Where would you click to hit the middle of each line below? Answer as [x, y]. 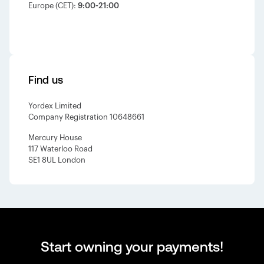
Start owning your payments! [132, 246]
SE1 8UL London [57, 160]
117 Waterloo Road [60, 149]
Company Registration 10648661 [86, 117]
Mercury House [55, 138]
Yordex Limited [55, 106]
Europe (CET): [53, 6]
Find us [46, 80]
